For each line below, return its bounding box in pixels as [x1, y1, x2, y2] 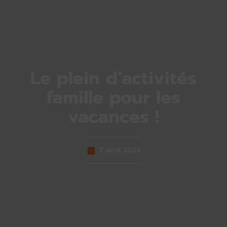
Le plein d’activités [30, 65, 197, 92]
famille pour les [47, 84, 180, 111]
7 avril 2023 [99, 145, 140, 156]
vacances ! [68, 103, 159, 131]
